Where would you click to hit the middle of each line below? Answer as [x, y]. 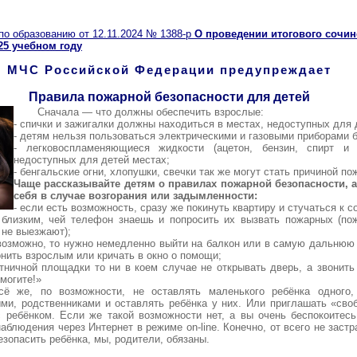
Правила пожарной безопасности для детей [169, 96]
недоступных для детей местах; [92, 159]
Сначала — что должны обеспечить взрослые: [151, 112]
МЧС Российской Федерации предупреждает [169, 70]
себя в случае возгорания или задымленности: [136, 195]
